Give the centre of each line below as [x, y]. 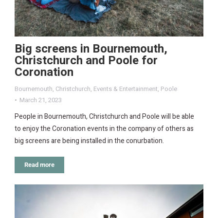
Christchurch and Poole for [86, 61]
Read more [39, 165]
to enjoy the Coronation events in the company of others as [104, 129]
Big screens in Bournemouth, [91, 49]
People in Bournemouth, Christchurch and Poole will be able [104, 117]
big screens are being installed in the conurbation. [89, 141]
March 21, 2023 [41, 100]
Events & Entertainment [126, 89]
